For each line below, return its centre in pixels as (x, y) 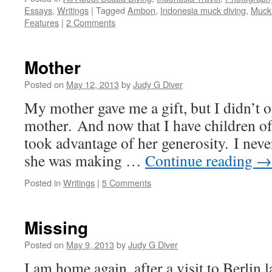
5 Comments (127, 182)
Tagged (110, 10)
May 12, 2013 (93, 84)
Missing (56, 227)
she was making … (85, 160)
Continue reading (201, 160)
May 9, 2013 (90, 244)
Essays (38, 10)
